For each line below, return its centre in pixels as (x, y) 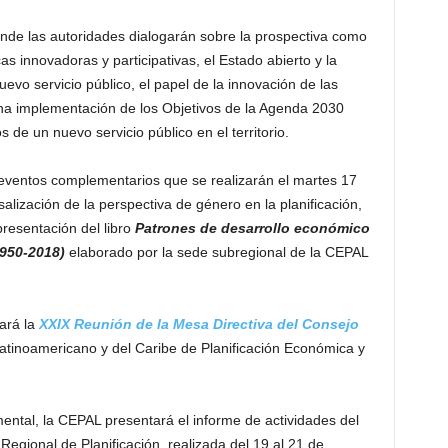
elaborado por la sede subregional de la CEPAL (216, 252)
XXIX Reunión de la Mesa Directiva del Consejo (198, 324)
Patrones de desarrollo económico (252, 228)
